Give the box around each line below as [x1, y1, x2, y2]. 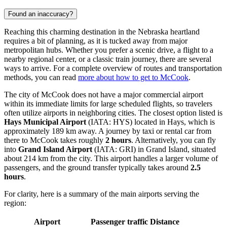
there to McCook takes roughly [4, 135, 105, 144]
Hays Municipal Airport [4, 117, 86, 126]
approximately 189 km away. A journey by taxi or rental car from [4, 126, 211, 135]
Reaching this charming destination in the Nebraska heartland [4, 27, 200, 36]
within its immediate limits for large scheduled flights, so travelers [4, 99, 212, 108]
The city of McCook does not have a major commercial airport [4, 90, 203, 99]
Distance [150, 217, 179, 226]
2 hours [105, 135, 131, 144]
